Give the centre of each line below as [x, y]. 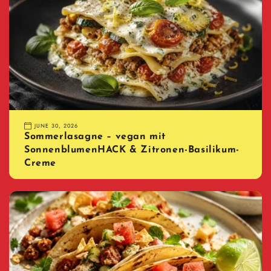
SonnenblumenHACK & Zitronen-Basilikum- [132, 150]
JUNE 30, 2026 [56, 126]
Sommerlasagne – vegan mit [95, 137]
